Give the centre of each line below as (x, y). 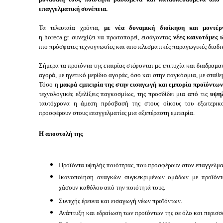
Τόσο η (49, 84)
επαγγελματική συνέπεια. (73, 8)
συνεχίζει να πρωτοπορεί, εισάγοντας (120, 37)
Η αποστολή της (61, 133)
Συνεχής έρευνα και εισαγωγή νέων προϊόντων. (120, 201)
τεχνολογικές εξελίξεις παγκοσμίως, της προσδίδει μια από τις (123, 94)
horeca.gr (57, 37)
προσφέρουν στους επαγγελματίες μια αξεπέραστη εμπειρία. (118, 112)
